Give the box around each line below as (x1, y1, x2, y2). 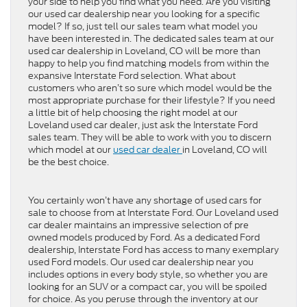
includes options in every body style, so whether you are (28, 268, 268, 282)
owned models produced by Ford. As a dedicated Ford (28, 231, 260, 245)
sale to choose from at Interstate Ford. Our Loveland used (28, 206, 278, 220)
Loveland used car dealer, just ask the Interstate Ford (28, 119, 258, 132)
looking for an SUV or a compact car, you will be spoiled (28, 280, 267, 294)
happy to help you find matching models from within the (28, 57, 269, 71)
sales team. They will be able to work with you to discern (28, 131, 271, 145)
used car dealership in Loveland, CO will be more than (28, 45, 260, 58)
